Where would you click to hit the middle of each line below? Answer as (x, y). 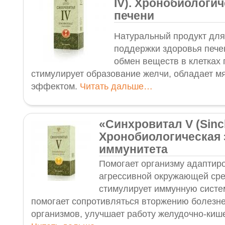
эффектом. (55, 86)
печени (134, 16)
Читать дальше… (116, 86)
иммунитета (133, 149)
